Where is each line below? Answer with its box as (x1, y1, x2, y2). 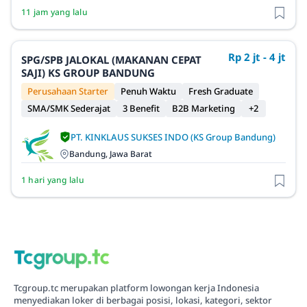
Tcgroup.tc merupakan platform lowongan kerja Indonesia (13, 281, 259, 294)
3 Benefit (123, 102, 160, 115)
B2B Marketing (172, 102, 235, 115)
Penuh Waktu (121, 85, 176, 98)
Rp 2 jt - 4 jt (228, 50, 286, 64)
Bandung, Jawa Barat (69, 148, 152, 160)
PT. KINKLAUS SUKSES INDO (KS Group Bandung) (71, 130, 275, 143)
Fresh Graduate (188, 85, 253, 98)
